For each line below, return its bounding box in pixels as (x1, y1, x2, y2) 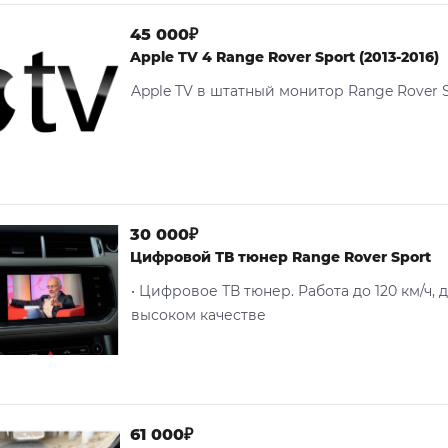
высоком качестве (131, 306, 266, 324)
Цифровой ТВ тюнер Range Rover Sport (130, 248, 431, 266)
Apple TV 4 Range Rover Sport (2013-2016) (130, 48, 439, 66)
